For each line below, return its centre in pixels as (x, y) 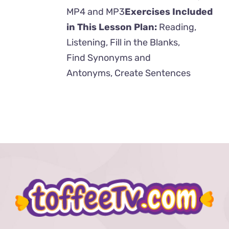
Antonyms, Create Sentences (129, 73)
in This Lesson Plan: (112, 27)
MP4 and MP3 (96, 12)
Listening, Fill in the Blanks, (123, 42)
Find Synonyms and (109, 58)
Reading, (177, 27)
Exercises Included (169, 12)
